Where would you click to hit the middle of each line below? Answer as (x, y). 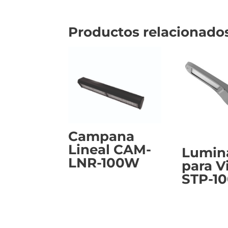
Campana (102, 136)
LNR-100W (104, 163)
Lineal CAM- (110, 149)
